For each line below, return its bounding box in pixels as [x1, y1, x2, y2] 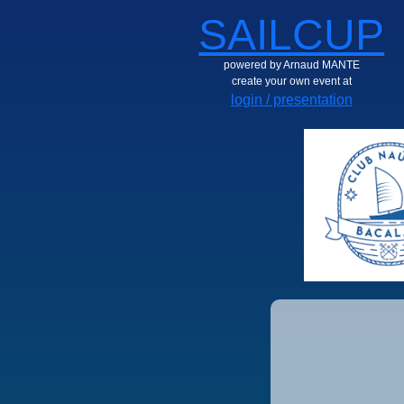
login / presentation [230, 92, 353, 107]
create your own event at [231, 75, 352, 87]
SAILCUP [198, 11, 385, 59]
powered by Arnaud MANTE [223, 59, 360, 71]
